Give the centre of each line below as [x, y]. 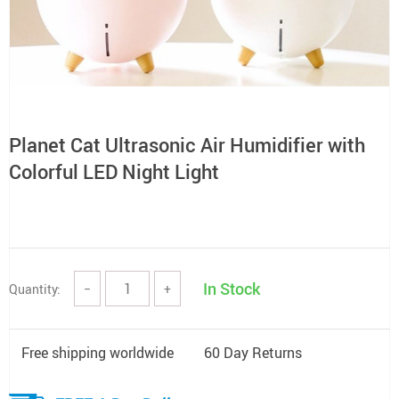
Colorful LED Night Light [114, 171]
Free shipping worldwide [98, 353]
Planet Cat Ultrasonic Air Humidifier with [187, 145]
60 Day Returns [253, 353]
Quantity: [35, 289]
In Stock [232, 289]
